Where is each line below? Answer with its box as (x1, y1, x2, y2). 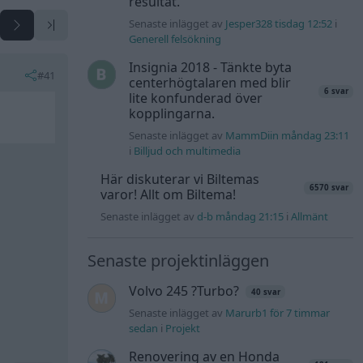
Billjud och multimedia (134, 143, 241, 159)
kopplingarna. (129, 105, 216, 123)
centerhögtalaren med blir (129, 74, 292, 92)
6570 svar (309, 182, 348, 194)
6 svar (323, 86, 348, 97)
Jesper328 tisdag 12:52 (225, 16, 333, 32)
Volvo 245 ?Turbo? (129, 282, 240, 301)
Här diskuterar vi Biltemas (100, 170, 259, 189)
